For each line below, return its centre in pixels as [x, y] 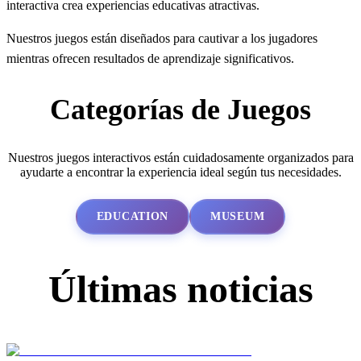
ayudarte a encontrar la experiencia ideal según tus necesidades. [180, 172]
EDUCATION [133, 217]
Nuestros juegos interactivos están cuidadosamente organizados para [180, 158]
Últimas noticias [180, 289]
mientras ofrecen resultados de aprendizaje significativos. [150, 59]
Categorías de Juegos [180, 110]
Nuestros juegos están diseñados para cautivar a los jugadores [162, 39]
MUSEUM [238, 217]
